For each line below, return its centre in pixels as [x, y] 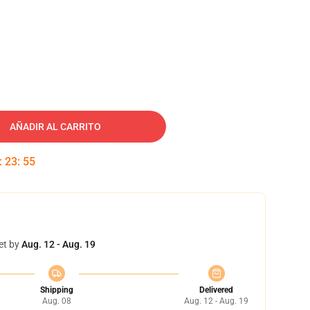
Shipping [56, 290]
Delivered [216, 290]
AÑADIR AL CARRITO [55, 127]
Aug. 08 [56, 301]
